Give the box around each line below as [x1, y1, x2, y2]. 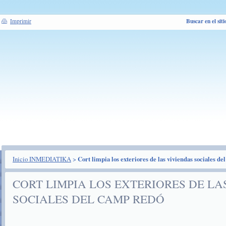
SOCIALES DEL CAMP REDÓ [13, 191, 164, 206]
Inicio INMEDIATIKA [13, 154, 71, 163]
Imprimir [10, 17, 31, 25]
